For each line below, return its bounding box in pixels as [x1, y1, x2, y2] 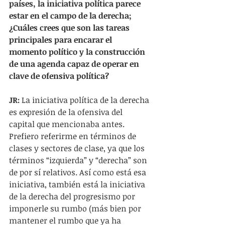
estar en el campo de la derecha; [9, 10, 134, 21]
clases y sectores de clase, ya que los [9, 143, 147, 154]
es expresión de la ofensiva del [9, 106, 125, 118]
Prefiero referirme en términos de [9, 131, 138, 142]
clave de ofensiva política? [9, 70, 109, 81]
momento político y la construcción [9, 46, 147, 57]
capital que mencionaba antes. [9, 119, 127, 130]
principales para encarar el [9, 34, 114, 45]
